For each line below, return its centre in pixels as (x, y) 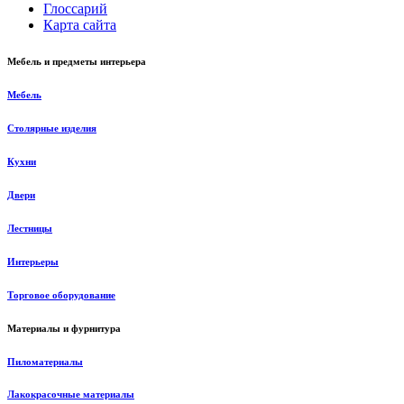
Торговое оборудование (61, 294)
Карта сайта (80, 24)
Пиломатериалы (45, 361)
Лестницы (30, 228)
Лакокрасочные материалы (71, 395)
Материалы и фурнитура (64, 328)
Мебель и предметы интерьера (77, 61)
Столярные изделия (52, 128)
